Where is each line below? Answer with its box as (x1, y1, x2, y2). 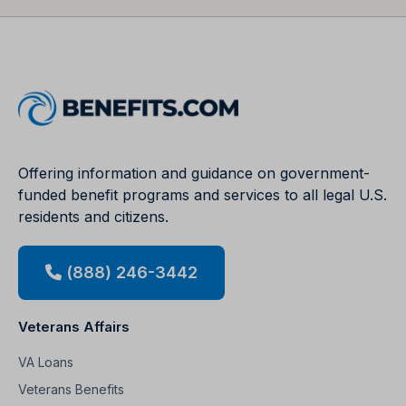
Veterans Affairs (18, 317, 130, 335)
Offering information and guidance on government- (18, 163, 370, 182)
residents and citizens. (18, 207, 169, 226)
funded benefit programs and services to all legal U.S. (18, 185, 387, 204)
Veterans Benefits (18, 381, 124, 397)
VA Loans (18, 353, 73, 370)
